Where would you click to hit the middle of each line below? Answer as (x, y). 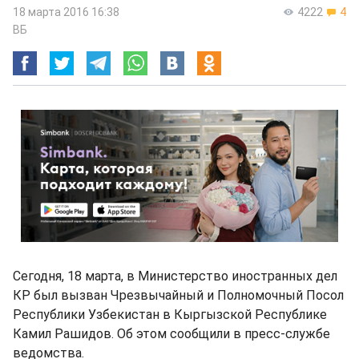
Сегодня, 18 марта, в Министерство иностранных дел (175, 276)
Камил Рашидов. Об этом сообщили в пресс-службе (171, 334)
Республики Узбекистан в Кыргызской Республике (170, 315)
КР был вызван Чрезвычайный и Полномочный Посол (178, 295)
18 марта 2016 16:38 (66, 12)
